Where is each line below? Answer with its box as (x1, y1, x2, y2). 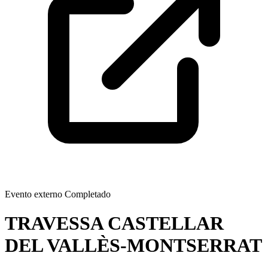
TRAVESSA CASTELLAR (5, 212, 224, 234)
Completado (62, 189, 111, 199)
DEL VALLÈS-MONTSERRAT (5, 234, 262, 257)
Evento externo (5, 189, 62, 199)
